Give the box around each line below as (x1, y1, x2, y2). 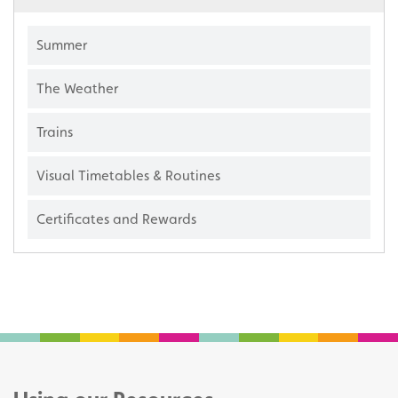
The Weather (36, 80, 118, 98)
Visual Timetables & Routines (36, 167, 220, 185)
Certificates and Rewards (36, 211, 196, 228)
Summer (36, 36, 87, 54)
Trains (36, 123, 73, 141)
